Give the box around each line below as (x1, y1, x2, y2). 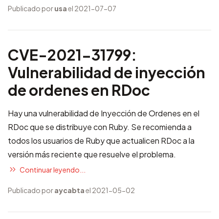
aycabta (54, 186, 85, 195)
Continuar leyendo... (20, 165, 86, 174)
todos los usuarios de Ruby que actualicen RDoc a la (8, 135, 195, 146)
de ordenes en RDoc (8, 81, 150, 99)
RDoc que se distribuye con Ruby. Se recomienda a (8, 122, 192, 132)
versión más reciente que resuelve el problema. (8, 149, 176, 159)
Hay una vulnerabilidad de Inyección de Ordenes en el (8, 108, 199, 118)
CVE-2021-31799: (8, 45, 137, 64)
